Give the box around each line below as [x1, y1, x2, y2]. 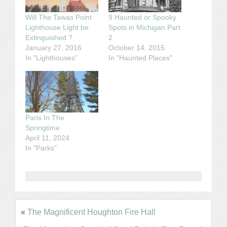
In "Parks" [25, 144, 57, 153]
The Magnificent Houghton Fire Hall [27, 208, 156, 217]
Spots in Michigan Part [108, 23, 180, 32]
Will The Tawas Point [25, 13, 92, 22]
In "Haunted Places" [108, 54, 172, 62]
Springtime [25, 124, 60, 132]
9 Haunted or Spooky [108, 13, 176, 22]
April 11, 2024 [25, 134, 69, 142]
